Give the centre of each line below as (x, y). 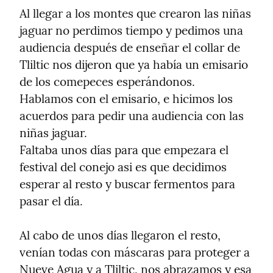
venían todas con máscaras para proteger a (135, 253)
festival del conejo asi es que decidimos (123, 167)
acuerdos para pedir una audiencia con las (132, 116)
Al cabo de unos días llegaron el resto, (120, 236)
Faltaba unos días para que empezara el (124, 150)
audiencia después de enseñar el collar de (130, 48)
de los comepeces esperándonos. (107, 82)
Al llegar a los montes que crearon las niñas (135, 14)
